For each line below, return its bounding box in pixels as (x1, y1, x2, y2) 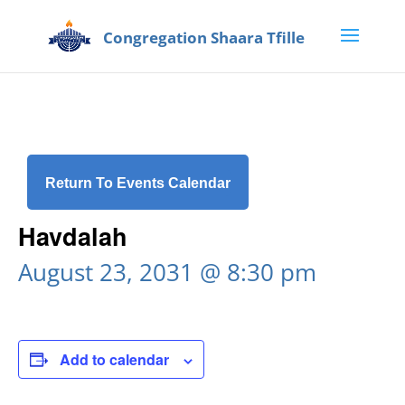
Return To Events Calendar (45, 175, 231, 191)
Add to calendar (60, 349, 169, 370)
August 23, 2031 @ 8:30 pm (18, 256, 316, 288)
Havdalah (18, 219, 127, 253)
